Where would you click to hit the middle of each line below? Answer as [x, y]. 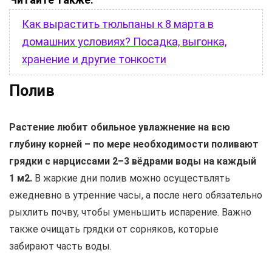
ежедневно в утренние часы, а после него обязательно [136, 195]
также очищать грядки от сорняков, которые [114, 229]
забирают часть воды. [60, 246]
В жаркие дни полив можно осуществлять [131, 178]
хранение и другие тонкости [94, 59]
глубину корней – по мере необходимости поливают [134, 144]
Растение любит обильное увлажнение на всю [120, 127]
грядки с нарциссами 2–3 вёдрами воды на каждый [133, 161]
